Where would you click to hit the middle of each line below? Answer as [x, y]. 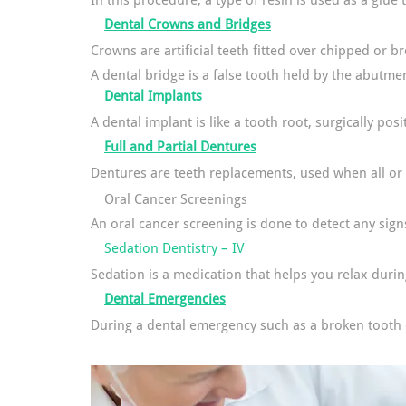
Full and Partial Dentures [180, 147]
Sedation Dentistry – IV [174, 248]
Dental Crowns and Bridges [188, 24]
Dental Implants [153, 96]
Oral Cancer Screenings [176, 199]
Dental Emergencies [165, 299]
